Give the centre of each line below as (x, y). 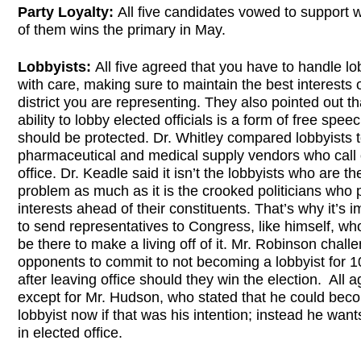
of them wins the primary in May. (122, 29)
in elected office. (70, 332)
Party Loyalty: (68, 12)
